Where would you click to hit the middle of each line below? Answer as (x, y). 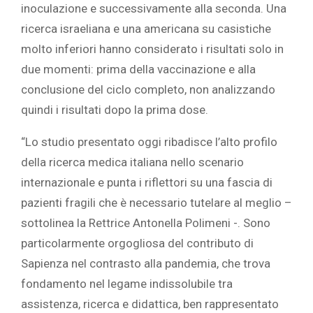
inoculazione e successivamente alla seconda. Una (154, 9)
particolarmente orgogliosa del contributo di (137, 243)
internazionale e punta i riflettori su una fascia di (147, 183)
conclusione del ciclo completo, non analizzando (148, 90)
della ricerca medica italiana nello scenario (132, 162)
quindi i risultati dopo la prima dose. (115, 110)
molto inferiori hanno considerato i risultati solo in (152, 49)
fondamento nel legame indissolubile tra (127, 284)
